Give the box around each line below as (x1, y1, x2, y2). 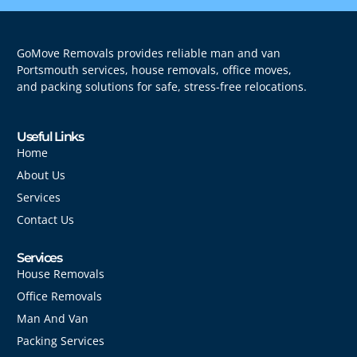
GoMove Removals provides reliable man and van (17, 45, 280, 61)
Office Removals (17, 288, 102, 304)
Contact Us (17, 211, 74, 227)
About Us (17, 167, 65, 182)
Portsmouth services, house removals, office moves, (17, 62, 292, 78)
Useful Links (17, 128, 83, 144)
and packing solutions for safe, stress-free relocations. (17, 79, 307, 95)
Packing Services (17, 332, 104, 348)
